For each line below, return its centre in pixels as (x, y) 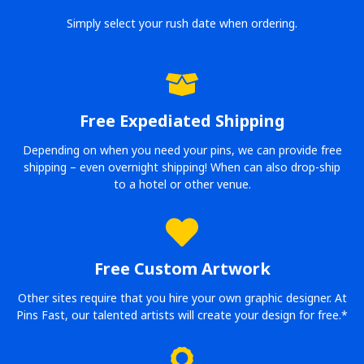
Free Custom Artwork (182, 269)
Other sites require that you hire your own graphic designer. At (182, 298)
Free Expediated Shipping (182, 121)
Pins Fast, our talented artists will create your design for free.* (182, 315)
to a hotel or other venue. (182, 184)
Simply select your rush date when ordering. (182, 24)
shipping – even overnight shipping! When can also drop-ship (182, 167)
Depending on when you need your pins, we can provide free (182, 150)
